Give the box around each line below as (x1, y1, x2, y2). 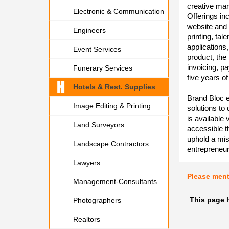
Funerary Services (73, 64, 132, 72)
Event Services (73, 45, 121, 53)
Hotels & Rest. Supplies (73, 83, 155, 91)
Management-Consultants (73, 177, 157, 186)
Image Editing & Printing (73, 102, 151, 110)
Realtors (73, 215, 100, 223)
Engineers (73, 26, 106, 34)
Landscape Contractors (73, 140, 149, 148)
